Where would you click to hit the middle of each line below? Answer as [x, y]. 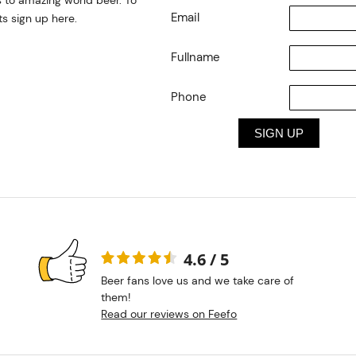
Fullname [195, 57]
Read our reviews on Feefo [169, 313]
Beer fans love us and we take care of [198, 280]
